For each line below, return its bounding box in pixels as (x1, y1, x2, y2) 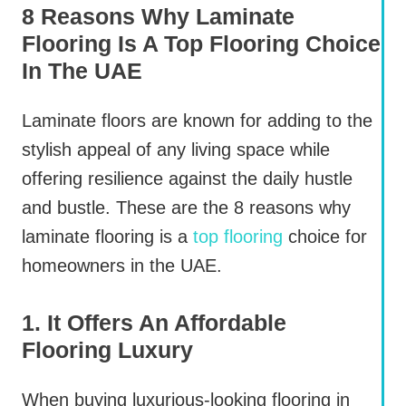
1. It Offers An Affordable (22, 310, 286, 336)
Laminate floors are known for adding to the (22, 111, 372, 131)
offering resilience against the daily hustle (22, 169, 353, 189)
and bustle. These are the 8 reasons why (22, 198, 351, 218)
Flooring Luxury (22, 337, 193, 363)
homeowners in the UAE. (22, 256, 222, 276)
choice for (283, 227, 367, 247)
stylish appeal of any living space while (22, 140, 330, 160)
